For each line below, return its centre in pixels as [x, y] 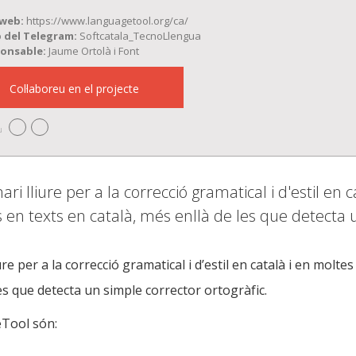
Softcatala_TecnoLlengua [141, 36]
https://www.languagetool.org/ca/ [108, 21]
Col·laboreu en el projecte [74, 89]
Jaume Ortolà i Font [94, 51]
